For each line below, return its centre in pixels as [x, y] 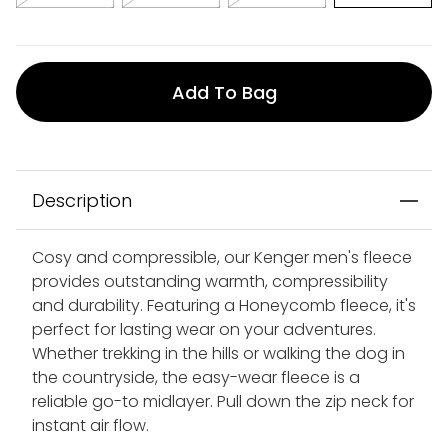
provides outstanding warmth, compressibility [210, 282]
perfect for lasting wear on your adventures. [204, 330]
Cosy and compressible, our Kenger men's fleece [222, 258]
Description [82, 201]
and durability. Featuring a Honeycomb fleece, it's [224, 306]
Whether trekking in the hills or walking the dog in [218, 354]
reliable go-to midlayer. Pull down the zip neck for [223, 402]
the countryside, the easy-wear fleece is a [196, 378]
